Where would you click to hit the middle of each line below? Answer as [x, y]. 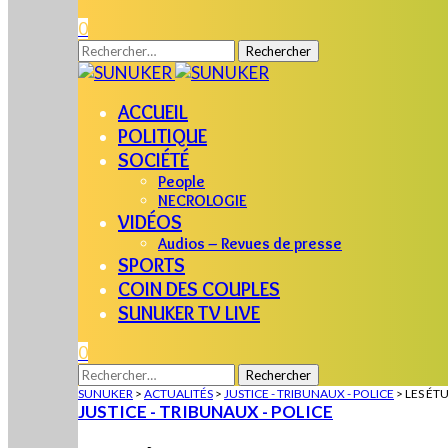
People [181, 181]
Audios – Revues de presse [250, 243]
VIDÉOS [150, 222]
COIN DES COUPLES [199, 289]
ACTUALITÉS [178, 393]
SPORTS [151, 265]
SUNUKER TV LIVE [189, 313]
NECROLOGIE [202, 200]
